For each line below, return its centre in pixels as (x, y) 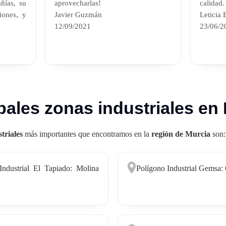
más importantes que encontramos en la (87, 134)
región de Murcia (181, 134)
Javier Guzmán (78, 14)
